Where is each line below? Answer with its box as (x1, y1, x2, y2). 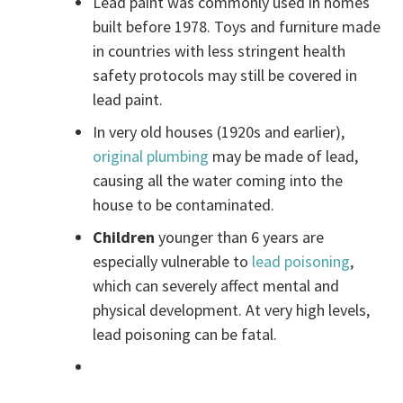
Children (93, 226, 156, 247)
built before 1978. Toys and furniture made (93, 15, 381, 37)
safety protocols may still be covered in (93, 64, 358, 85)
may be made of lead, (209, 145, 359, 166)
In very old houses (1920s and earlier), (93, 121, 345, 142)
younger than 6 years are (155, 226, 325, 247)
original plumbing (93, 145, 210, 166)
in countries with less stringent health (93, 40, 346, 61)
